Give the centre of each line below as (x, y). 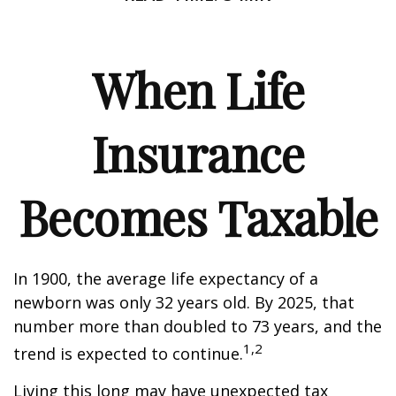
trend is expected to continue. (128, 354)
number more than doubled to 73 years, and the (198, 326)
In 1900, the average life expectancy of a (166, 278)
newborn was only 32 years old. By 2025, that (184, 302)
